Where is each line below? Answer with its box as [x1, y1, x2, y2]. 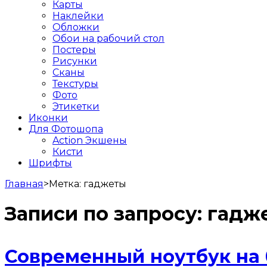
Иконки [29, 111, 68, 123]
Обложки [52, 21, 100, 33]
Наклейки [52, 10, 104, 21]
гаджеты [83, 178, 126, 190]
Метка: [49, 178, 83, 190]
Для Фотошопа [29, 123, 103, 135]
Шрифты [29, 157, 72, 169]
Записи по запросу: [5, 202, 207, 226]
